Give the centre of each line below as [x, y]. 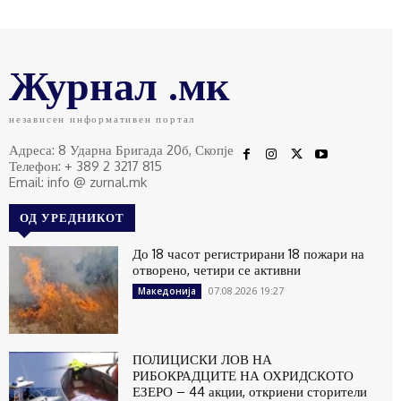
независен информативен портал [102, 119]
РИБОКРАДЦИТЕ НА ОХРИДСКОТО [243, 375]
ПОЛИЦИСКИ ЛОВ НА [203, 359]
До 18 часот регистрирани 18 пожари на [249, 253]
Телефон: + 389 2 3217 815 [85, 166]
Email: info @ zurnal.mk [78, 182]
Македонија [167, 290]
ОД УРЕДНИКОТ [72, 217]
